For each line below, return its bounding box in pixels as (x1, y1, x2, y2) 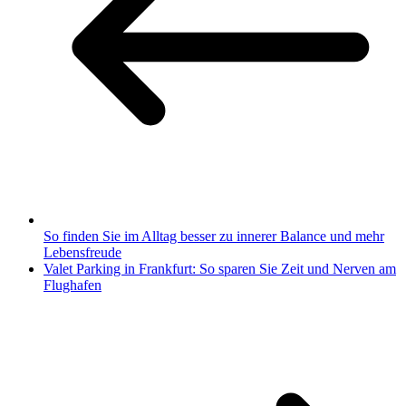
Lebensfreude (43, 245, 121, 261)
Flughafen (43, 277, 101, 294)
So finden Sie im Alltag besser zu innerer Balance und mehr (43, 228, 384, 245)
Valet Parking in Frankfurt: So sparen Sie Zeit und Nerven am (43, 261, 396, 277)
